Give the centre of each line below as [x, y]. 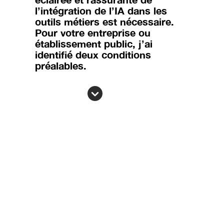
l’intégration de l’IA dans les [101, 10]
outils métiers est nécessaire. [105, 21]
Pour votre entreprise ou [93, 32]
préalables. [61, 65]
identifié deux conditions [93, 54]
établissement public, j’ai [94, 43]
